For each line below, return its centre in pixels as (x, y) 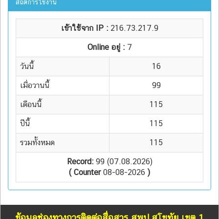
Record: (80, 161)
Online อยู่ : (107, 47)
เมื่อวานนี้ (35, 85)
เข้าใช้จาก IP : (86, 28)
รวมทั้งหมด (37, 142)
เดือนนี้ (31, 104)
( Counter (85, 172)
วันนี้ (27, 66)
